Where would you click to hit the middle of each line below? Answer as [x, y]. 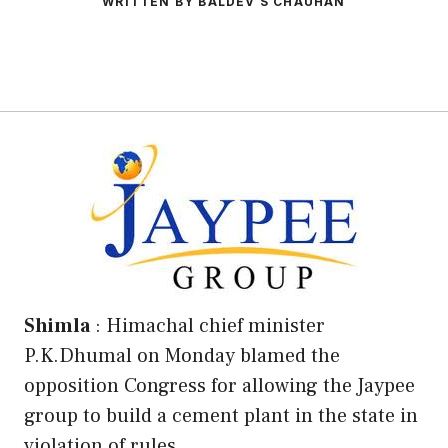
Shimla [57, 325]
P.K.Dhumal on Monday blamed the [182, 355]
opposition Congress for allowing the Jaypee [219, 385]
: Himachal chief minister [207, 325]
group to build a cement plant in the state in [221, 415]
